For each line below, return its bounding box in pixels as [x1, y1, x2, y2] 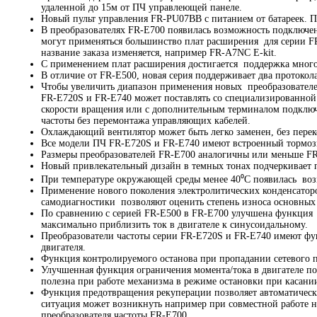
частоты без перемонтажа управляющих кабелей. [41, 115, 250, 127]
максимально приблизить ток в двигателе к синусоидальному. [41, 219, 308, 231]
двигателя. [41, 242, 86, 253]
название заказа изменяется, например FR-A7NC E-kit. [41, 47, 277, 59]
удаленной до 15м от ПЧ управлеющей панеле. [41, 2, 242, 13]
